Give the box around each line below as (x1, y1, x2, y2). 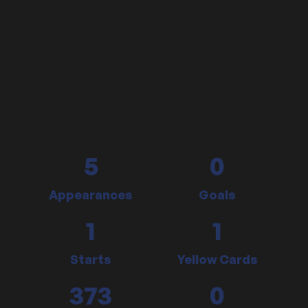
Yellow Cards (176, 252, 258, 267)
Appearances (49, 187, 133, 202)
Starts (69, 252, 112, 267)
